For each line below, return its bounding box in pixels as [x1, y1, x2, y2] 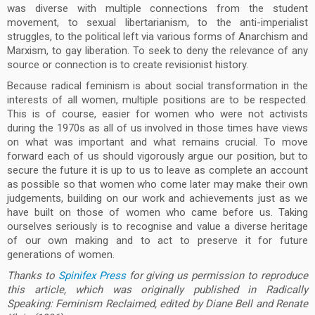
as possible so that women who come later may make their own [7, 178, 308, 191]
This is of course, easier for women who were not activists [7, 108, 308, 120]
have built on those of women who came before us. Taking [7, 206, 308, 219]
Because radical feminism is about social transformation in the [7, 79, 308, 92]
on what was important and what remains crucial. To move [7, 136, 308, 148]
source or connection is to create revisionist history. [7, 58, 248, 71]
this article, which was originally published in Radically [7, 283, 308, 296]
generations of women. [7, 248, 115, 261]
